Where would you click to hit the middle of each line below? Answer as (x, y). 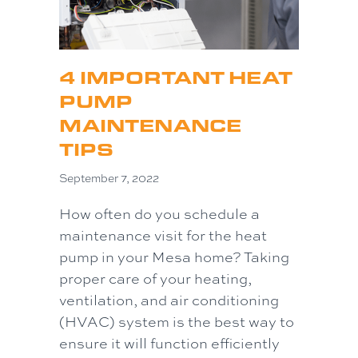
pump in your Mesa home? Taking (174, 257)
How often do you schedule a (159, 214)
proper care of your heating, (155, 278)
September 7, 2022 (109, 179)
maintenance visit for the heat (163, 235)
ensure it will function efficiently (169, 343)
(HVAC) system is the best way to (177, 322)
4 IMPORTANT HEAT (176, 78)
